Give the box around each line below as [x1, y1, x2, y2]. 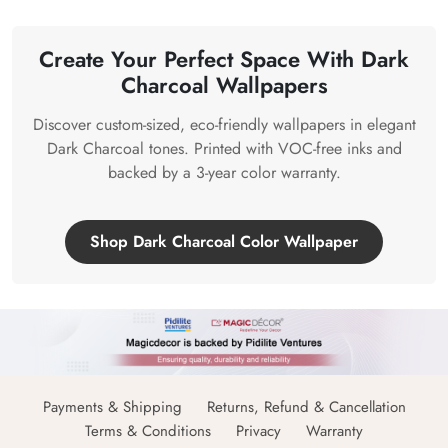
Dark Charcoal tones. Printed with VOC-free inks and [46, 137, 402, 161]
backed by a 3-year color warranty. [107, 161, 341, 185]
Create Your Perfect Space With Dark [39, 43, 409, 76]
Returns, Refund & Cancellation [206, 396, 406, 419]
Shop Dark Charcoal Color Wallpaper [90, 230, 358, 254]
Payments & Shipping [42, 396, 182, 419]
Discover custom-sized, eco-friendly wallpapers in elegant [32, 113, 416, 137]
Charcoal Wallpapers [120, 69, 328, 102]
